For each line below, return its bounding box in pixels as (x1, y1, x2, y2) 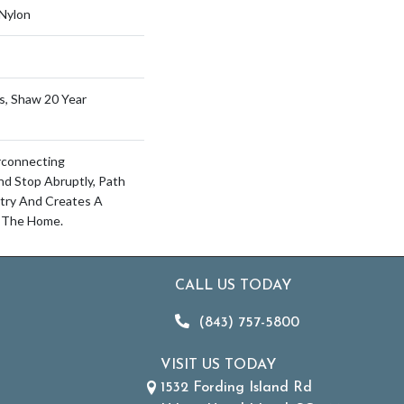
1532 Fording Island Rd (161, 381, 313, 395)
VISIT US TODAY (161, 358, 277, 372)
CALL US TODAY (175, 279, 292, 293)
